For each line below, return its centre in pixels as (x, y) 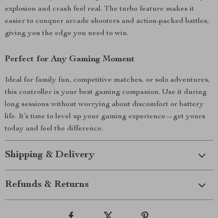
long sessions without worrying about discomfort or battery (104, 105)
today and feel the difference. (54, 129)
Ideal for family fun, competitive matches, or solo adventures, (108, 80)
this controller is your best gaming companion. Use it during (106, 92)
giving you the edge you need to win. (67, 34)
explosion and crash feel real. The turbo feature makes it (100, 9)
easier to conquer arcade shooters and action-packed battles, (107, 21)
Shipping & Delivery (50, 155)
